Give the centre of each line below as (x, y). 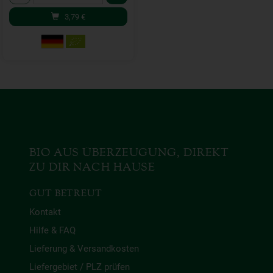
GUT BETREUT (66, 193)
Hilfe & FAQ (52, 230)
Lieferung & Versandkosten (84, 249)
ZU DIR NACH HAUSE (93, 168)
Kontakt (45, 212)
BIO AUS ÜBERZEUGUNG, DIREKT (129, 153)
